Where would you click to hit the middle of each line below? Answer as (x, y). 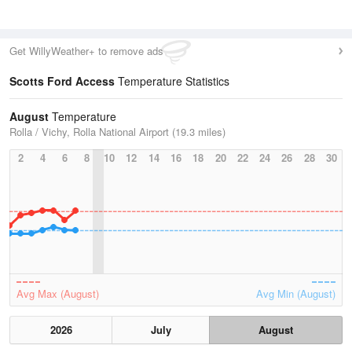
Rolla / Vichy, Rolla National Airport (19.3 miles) (117, 132)
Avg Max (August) (58, 293)
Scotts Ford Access (62, 81)
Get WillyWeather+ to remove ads (86, 51)
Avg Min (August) (296, 293)
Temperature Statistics (172, 81)
